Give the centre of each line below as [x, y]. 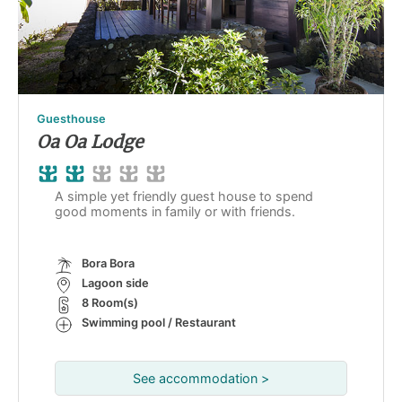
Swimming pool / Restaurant [159, 322]
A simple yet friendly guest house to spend [184, 196]
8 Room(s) [110, 302]
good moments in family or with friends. [175, 211]
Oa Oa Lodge [90, 141]
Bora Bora [108, 263]
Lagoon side [115, 283]
